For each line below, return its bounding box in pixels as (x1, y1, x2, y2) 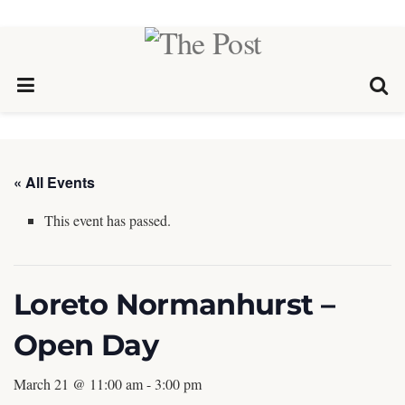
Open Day (14, 327, 158, 363)
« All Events (14, 172, 95, 193)
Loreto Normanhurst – (14, 287, 335, 322)
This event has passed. (44, 211, 172, 230)
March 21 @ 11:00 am (14, 374, 143, 393)
